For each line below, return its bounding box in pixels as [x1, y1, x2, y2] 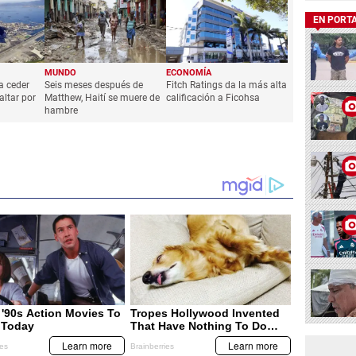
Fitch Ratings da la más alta [166, 79, 288, 91]
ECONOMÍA [166, 68, 212, 79]
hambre [44, 105, 79, 117]
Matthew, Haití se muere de [44, 92, 161, 104]
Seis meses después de [44, 79, 144, 91]
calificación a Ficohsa [166, 92, 261, 104]
